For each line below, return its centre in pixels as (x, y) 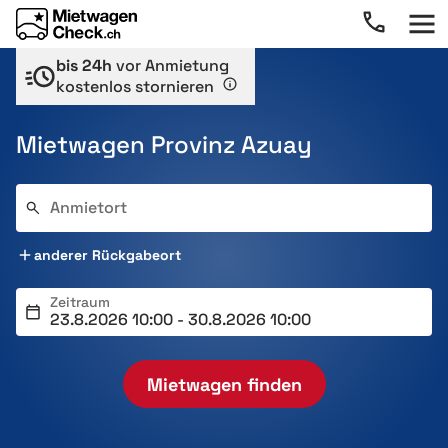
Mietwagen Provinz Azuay (164, 144)
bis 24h (84, 65)
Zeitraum (80, 302)
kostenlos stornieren (137, 86)
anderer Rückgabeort (107, 255)
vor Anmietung (170, 65)
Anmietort (88, 207)
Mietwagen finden (224, 384)
